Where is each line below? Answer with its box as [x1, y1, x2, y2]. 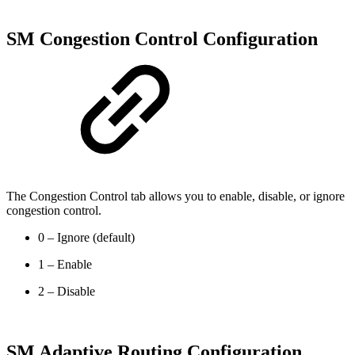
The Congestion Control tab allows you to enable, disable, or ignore [6, 189, 345, 203]
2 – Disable [38, 284, 95, 298]
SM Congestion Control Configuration [6, 28, 318, 49]
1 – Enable [38, 257, 92, 271]
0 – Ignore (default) [38, 230, 135, 244]
